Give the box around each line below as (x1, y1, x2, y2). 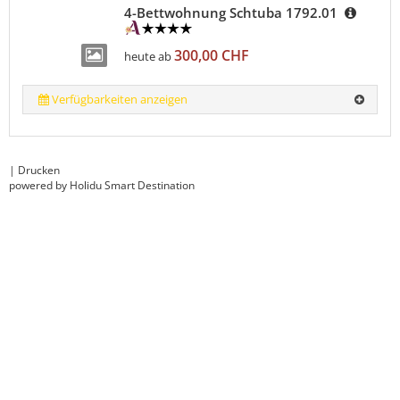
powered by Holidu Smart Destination (9, 177, 195, 193)
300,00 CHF (173, 46, 249, 65)
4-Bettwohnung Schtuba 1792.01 (123, 4, 341, 21)
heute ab (123, 48, 171, 64)
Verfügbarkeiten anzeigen (52, 90, 188, 107)
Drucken (18, 162, 60, 178)
